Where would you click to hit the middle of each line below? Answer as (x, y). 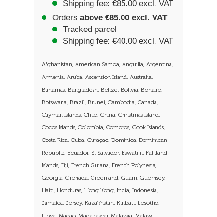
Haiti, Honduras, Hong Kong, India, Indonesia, (100, 190)
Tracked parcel (90, 29)
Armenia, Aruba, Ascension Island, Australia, (97, 77)
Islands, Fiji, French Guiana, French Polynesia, (99, 165)
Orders (66, 18)
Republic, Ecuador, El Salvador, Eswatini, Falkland (104, 153)
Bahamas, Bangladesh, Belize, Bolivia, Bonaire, (102, 90)
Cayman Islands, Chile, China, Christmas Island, (101, 115)
